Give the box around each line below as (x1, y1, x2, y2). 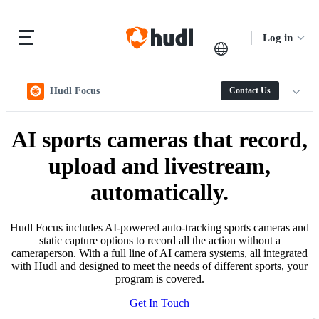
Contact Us (229, 85, 271, 95)
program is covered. (115, 272, 204, 285)
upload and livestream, (48, 153, 271, 179)
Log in (263, 31, 293, 43)
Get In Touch (130, 296, 189, 309)
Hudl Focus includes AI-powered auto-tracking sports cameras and (10, 221, 309, 234)
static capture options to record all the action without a (38, 234, 281, 246)
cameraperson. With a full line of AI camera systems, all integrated (11, 246, 308, 259)
